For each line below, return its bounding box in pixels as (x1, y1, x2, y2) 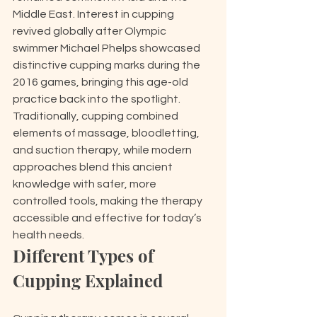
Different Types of (13, 244, 158, 267)
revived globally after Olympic (13, 25, 168, 37)
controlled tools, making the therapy (13, 195, 204, 207)
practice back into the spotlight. (13, 93, 183, 105)
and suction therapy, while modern (13, 144, 194, 156)
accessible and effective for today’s (13, 212, 204, 224)
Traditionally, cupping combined (13, 110, 180, 122)
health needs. (13, 229, 84, 241)
